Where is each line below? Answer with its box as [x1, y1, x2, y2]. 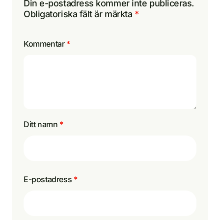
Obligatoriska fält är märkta [24, 8, 135, 19]
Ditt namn [24, 119, 59, 129]
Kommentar [24, 38, 66, 49]
